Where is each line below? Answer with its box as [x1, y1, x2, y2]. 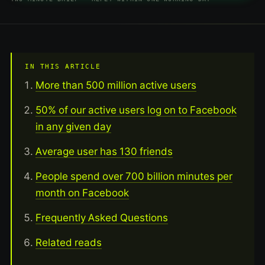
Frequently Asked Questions [35, 211, 168, 224]
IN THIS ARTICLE [25, 62, 101, 70]
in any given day [35, 120, 111, 132]
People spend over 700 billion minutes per [35, 170, 232, 182]
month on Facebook [35, 186, 129, 199]
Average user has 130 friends [35, 145, 173, 157]
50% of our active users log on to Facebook [35, 104, 237, 116]
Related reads [35, 236, 102, 248]
